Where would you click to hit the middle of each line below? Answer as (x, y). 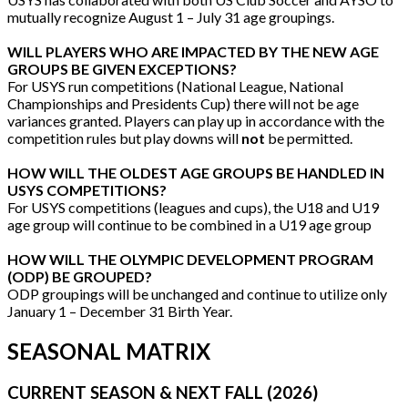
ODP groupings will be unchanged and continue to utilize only (197, 294)
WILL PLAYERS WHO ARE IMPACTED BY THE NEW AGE (193, 52)
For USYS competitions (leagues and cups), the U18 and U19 (193, 208)
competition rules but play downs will (124, 138)
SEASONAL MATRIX (109, 352)
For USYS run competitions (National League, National (175, 87)
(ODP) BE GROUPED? (80, 277)
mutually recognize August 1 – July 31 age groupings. (171, 17)
